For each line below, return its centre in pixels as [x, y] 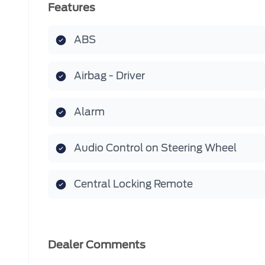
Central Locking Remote [133, 184]
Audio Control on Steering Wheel [155, 148]
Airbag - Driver [109, 76]
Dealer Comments [97, 245]
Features [72, 7]
